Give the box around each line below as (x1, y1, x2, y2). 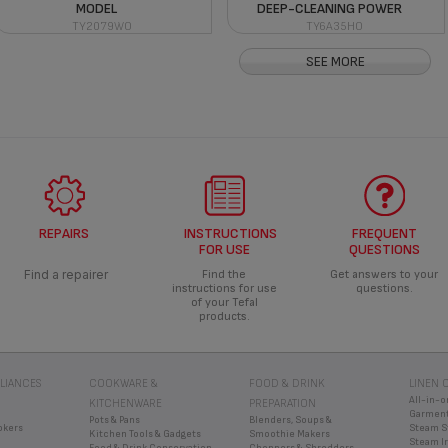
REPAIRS (39, 224, 89, 242)
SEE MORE (305, 52, 365, 70)
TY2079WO (71, 18, 132, 34)
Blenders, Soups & (249, 413, 332, 426)
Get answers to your (330, 266, 438, 282)
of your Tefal (190, 294, 258, 310)
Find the (202, 266, 246, 282)
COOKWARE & (89, 376, 158, 390)
